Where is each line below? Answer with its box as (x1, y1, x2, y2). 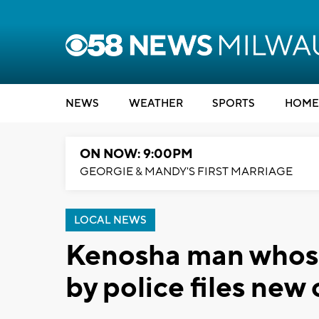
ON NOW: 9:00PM (80, 146, 193, 162)
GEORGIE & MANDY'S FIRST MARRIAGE (80, 164, 293, 179)
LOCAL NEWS (74, 214, 147, 227)
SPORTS (212, 97, 255, 110)
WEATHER (128, 97, 183, 110)
